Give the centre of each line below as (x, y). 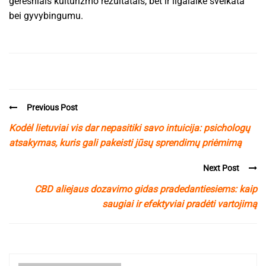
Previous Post (52, 107)
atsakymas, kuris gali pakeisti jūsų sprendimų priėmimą (125, 143)
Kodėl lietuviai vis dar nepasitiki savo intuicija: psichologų (129, 128)
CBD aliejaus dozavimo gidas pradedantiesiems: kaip (146, 189)
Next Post (221, 168)
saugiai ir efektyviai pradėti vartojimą (180, 204)
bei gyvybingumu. (46, 15)
